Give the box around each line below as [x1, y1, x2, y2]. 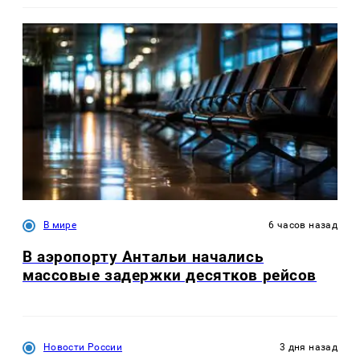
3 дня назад [280, 342, 337, 354]
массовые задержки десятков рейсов [22, 265, 317, 284]
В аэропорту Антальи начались [22, 247, 264, 266]
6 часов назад [268, 219, 337, 231]
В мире [43, 219, 77, 231]
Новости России [43, 342, 123, 354]
